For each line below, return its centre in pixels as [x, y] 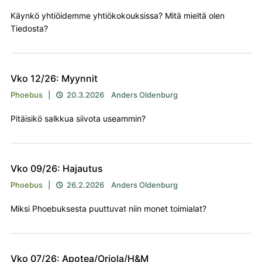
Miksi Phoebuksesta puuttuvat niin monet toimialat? [108, 209]
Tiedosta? [29, 29]
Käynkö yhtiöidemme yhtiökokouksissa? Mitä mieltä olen [117, 16]
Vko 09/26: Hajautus [56, 169]
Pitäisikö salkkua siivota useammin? [78, 119]
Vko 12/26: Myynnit [54, 79]
